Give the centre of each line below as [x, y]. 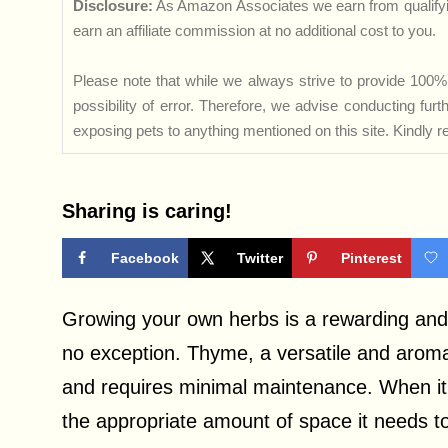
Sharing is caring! [147, 211]
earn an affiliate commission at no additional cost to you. [254, 30]
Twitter [260, 258]
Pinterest [371, 258]
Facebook [145, 258]
